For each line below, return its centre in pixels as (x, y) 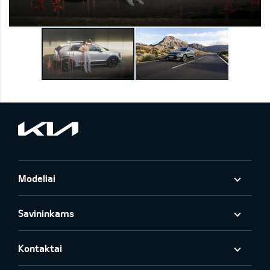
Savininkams (46, 213)
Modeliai (37, 178)
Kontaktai (40, 248)
